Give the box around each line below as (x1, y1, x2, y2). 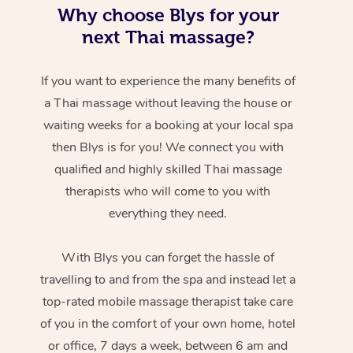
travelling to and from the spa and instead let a (40, 270, 296, 288)
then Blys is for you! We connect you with (52, 138, 284, 156)
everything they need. (109, 204, 228, 222)
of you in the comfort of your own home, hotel (40, 314, 296, 333)
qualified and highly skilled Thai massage (54, 160, 282, 178)
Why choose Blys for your (57, 4, 279, 25)
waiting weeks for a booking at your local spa (43, 116, 293, 134)
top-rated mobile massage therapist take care (43, 292, 294, 310)
